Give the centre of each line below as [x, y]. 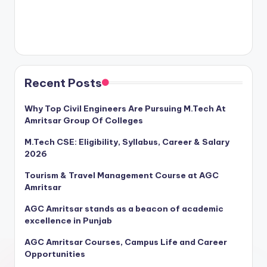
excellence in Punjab [68, 220]
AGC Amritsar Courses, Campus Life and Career [126, 242]
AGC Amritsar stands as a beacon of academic [124, 208]
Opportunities [55, 254]
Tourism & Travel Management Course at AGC [122, 175]
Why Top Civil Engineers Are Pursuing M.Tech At [125, 108]
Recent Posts [63, 83]
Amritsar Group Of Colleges [84, 120]
